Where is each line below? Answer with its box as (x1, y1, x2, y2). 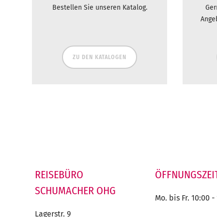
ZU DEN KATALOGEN (73, 54, 126, 61)
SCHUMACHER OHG (35, 184, 116, 198)
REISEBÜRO (35, 168, 83, 182)
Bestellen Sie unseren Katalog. (52, 3, 147, 12)
